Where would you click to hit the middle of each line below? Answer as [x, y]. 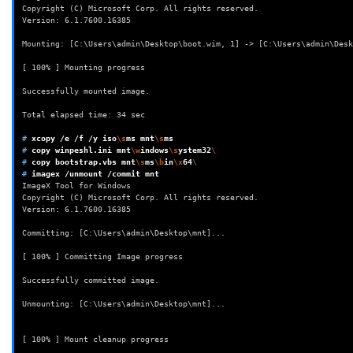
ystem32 [195, 150]
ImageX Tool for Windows [76, 185]
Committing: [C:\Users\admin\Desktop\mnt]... [124, 232]
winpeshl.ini [84, 150]
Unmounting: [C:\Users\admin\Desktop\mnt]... [124, 303]
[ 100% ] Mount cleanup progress [95, 339]
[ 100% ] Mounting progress [84, 67]
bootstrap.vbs [86, 162]
